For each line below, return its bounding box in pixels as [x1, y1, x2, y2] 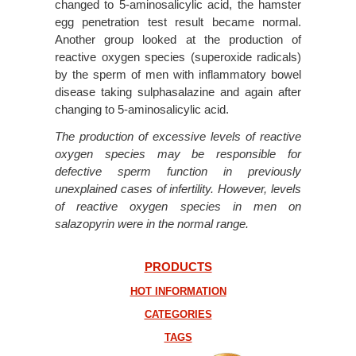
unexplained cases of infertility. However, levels [55, 181, 301, 195]
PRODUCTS [144, 259, 212, 273]
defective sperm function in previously [55, 164, 301, 178]
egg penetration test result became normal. [55, 14, 301, 29]
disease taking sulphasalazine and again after [55, 84, 301, 99]
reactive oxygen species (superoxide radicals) [55, 49, 301, 64]
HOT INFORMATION [130, 284, 226, 297]
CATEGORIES [144, 308, 212, 320]
